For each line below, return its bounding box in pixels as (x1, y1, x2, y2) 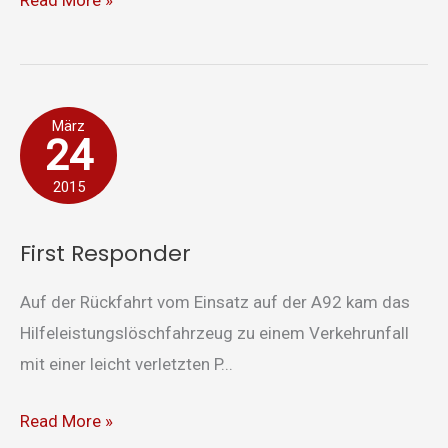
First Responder (20, 237, 191, 269)
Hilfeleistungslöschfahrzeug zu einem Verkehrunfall (20, 323, 409, 344)
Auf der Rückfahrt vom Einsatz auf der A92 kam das (20, 292, 410, 313)
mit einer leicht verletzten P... (20, 354, 233, 375)
